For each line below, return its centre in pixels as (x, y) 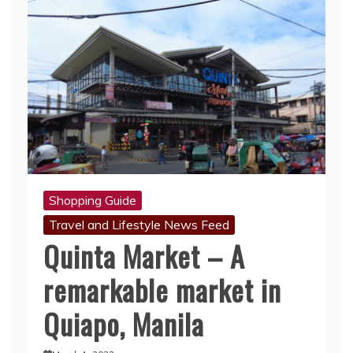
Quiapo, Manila (124, 324)
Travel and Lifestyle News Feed (139, 225)
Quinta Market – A (144, 256)
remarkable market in (162, 290)
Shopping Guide (93, 201)
